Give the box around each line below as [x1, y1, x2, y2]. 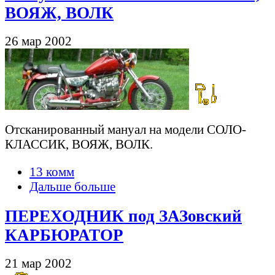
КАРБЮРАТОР [5, 226, 123, 245]
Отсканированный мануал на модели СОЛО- [5, 122, 246, 137]
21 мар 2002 [5, 256, 72, 271]
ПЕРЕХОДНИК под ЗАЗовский [5, 207, 242, 226]
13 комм [29, 165, 74, 179]
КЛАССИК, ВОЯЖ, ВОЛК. [5, 137, 153, 152]
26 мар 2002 [5, 33, 72, 48]
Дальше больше [29, 179, 115, 194]
